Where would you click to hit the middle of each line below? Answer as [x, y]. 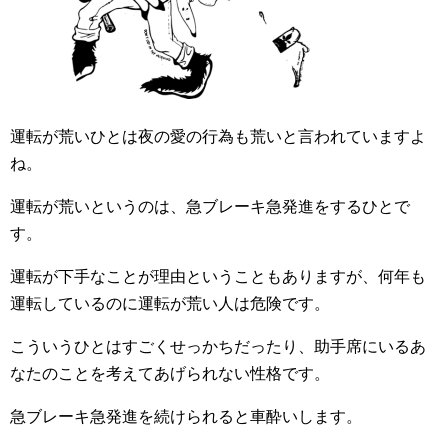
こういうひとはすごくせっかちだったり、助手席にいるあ [218, 346]
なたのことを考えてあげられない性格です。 [170, 373]
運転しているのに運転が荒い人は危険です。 [170, 303]
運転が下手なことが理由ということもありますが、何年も [218, 276]
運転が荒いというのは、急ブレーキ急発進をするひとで [210, 206]
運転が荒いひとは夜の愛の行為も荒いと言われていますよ [218, 136]
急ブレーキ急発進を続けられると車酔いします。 [186, 416]
